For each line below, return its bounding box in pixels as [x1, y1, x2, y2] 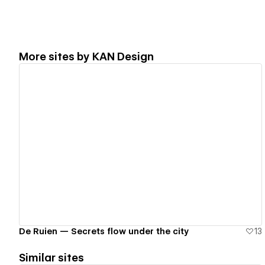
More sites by [19, 50, 92, 63]
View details [107, 139, 164, 150]
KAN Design [92, 50, 154, 63]
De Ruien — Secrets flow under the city [19, 226, 189, 236]
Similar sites [19, 251, 84, 264]
